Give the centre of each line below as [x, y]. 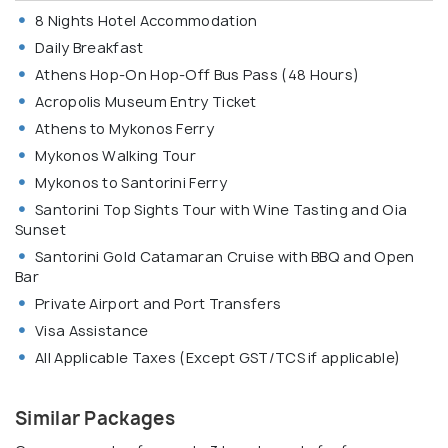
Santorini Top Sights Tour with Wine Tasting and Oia [221, 210]
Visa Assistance [92, 331]
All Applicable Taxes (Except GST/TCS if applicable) [218, 358]
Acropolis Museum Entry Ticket [146, 102]
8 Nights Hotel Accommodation [146, 21]
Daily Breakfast [89, 48]
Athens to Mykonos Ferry [124, 129]
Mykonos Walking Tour [115, 156]
